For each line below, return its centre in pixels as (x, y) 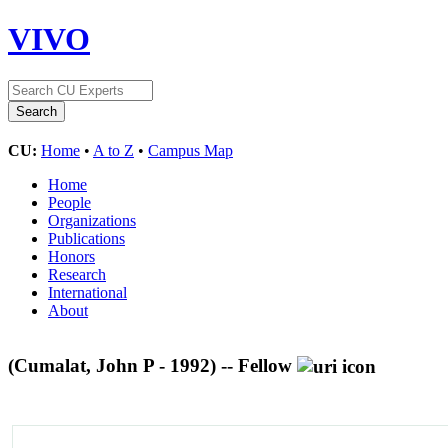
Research (77, 274)
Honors (71, 256)
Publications (86, 238)
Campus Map (190, 150)
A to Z (113, 150)
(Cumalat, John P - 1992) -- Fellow (152, 365)
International (87, 292)
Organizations (92, 220)
